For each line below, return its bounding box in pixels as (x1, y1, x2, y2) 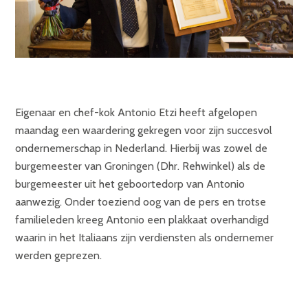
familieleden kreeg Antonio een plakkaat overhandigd (15, 213, 269, 227)
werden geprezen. (15, 249, 102, 263)
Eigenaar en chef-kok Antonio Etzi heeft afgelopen (15, 106, 257, 120)
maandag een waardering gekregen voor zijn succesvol (15, 124, 272, 137)
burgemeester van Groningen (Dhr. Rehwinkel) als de (15, 159, 265, 173)
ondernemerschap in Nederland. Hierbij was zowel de (15, 142, 267, 155)
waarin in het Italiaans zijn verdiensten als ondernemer (15, 231, 274, 245)
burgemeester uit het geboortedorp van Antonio (15, 177, 245, 191)
